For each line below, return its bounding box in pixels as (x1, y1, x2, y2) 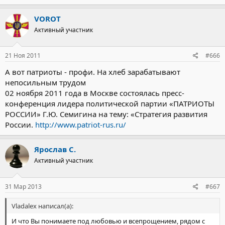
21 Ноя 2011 (5, 51, 41, 60)
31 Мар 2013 (5, 182, 42, 191)
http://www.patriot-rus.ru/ (35, 120, 126, 130)
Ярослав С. (34, 144, 76, 154)
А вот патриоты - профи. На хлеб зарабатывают (5, 67, 180, 77)
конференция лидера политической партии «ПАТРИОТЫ (5, 98, 214, 108)
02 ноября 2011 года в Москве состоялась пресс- (5, 88, 184, 98)
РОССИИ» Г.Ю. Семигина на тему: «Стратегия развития (5, 109, 207, 119)
